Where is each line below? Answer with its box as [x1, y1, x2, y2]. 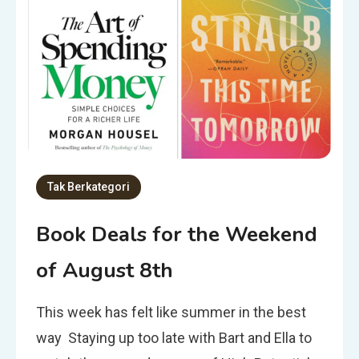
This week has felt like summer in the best [36, 303, 306, 321]
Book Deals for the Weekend [36, 220, 317, 248]
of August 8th [36, 256, 173, 284]
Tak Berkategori [47, 179, 130, 193]
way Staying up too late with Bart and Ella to [36, 329, 312, 346]
